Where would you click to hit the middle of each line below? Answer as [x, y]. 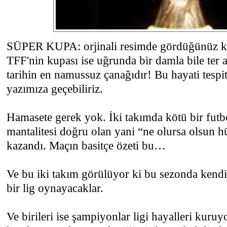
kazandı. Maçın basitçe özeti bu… [86, 145]
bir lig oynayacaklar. [55, 188]
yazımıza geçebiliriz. [55, 89]
